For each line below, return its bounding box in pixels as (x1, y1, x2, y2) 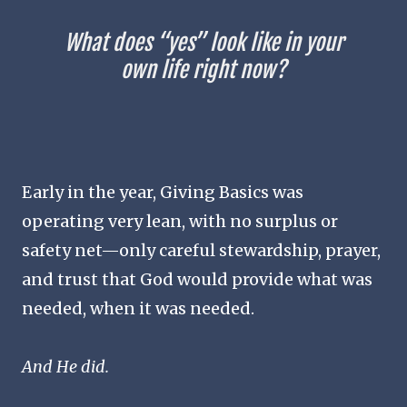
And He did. (22, 356, 109, 378)
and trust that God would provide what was (22, 269, 372, 291)
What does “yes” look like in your (64, 29, 343, 57)
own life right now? (121, 56, 286, 84)
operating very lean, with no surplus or (22, 211, 338, 233)
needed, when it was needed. (22, 298, 254, 320)
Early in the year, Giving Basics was (22, 182, 303, 203)
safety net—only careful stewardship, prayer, (22, 240, 381, 262)
